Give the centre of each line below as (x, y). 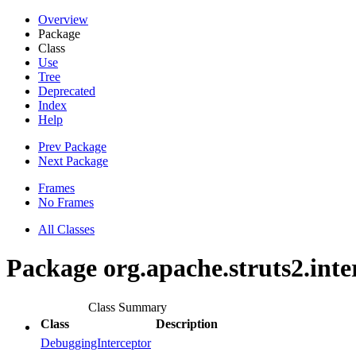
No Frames (66, 202)
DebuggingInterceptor (96, 342)
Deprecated (67, 91)
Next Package (73, 161)
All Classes (66, 229)
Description (187, 323)
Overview (63, 19)
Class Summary (128, 307)
